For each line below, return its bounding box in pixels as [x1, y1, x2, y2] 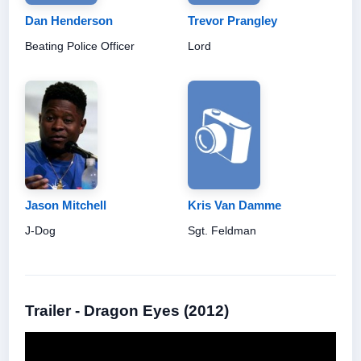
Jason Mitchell [25, 197, 106, 212]
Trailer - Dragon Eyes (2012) [25, 301, 229, 319]
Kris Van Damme [188, 197, 281, 212]
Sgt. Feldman [188, 223, 256, 237]
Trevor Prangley [188, 13, 277, 27]
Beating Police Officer [25, 39, 135, 52]
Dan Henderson [25, 13, 113, 27]
